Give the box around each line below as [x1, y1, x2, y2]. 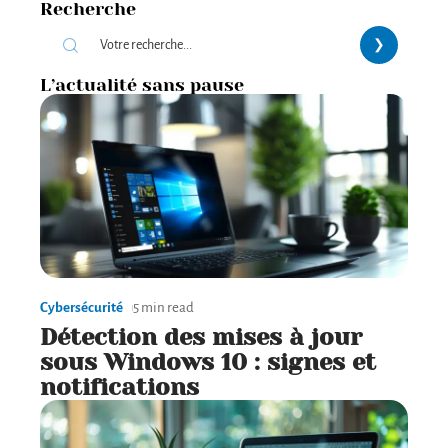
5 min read [133, 300, 194, 316]
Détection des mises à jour [40, 323, 362, 352]
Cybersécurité [40, 300, 123, 316]
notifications [40, 373, 199, 402]
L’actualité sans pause [40, 75, 244, 96]
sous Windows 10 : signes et [40, 348, 376, 377]
